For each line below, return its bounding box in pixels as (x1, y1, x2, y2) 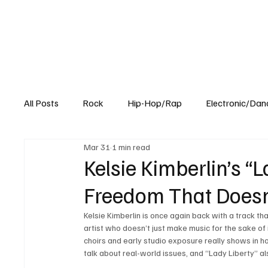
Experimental (48, 145, 101, 157)
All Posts (24, 97, 59, 109)
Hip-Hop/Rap (127, 97, 182, 109)
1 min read (112, 141, 151, 152)
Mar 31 (84, 141, 111, 152)
